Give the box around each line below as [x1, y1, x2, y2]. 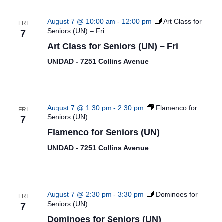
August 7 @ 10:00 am [47, 17, 115, 25]
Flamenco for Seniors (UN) [47, 127, 160, 137]
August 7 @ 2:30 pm [47, 190, 111, 198]
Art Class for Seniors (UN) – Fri [47, 41, 178, 51]
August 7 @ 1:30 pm [47, 104, 111, 111]
